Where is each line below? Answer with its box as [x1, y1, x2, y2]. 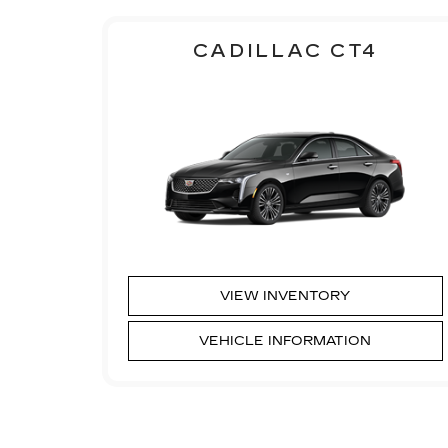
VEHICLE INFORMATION [199, 332, 372, 349]
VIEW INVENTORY [220, 287, 351, 304]
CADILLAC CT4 [192, 39, 379, 62]
